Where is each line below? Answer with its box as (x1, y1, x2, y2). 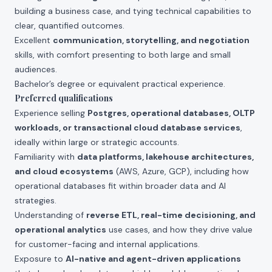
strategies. (15, 195, 56, 206)
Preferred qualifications (15, 92, 113, 104)
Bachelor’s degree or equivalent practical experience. (15, 78, 225, 89)
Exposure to (15, 253, 66, 264)
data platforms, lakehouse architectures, (77, 151, 254, 162)
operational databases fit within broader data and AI (15, 180, 226, 191)
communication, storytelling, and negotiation (53, 35, 250, 46)
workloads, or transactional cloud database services (15, 122, 240, 133)
